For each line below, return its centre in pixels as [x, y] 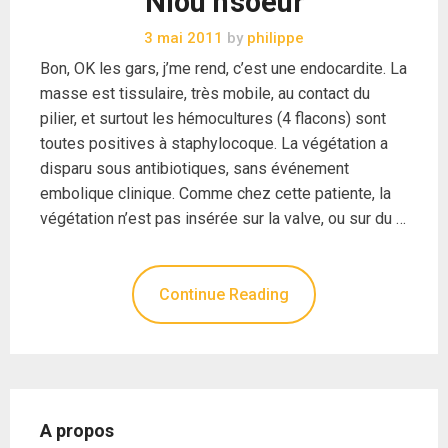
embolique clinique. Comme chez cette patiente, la [215, 193]
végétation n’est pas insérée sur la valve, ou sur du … [223, 218]
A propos [77, 430]
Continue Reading [224, 294]
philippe [273, 37]
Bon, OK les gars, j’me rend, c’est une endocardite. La [223, 68]
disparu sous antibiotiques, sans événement [194, 168]
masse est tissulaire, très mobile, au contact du [205, 93]
